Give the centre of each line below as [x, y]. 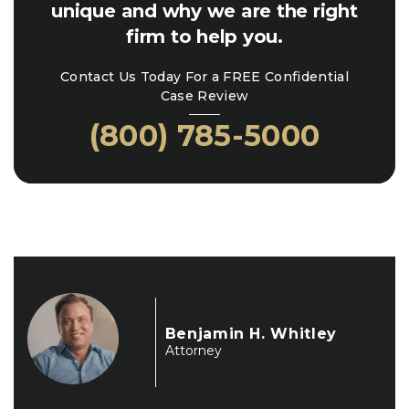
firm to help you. [204, 37]
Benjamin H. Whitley [251, 334]
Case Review [204, 96]
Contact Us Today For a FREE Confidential [204, 77]
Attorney [193, 351]
